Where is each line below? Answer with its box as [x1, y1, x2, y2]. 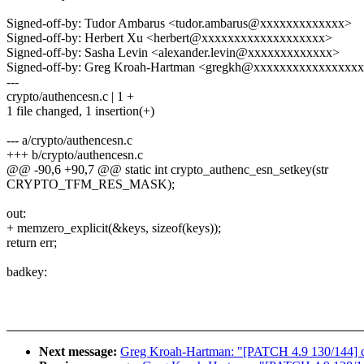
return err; [6, 236, 57, 250]
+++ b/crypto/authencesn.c [6, 148, 143, 162]
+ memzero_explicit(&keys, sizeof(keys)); [6, 221, 221, 236]
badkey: [6, 265, 47, 279]
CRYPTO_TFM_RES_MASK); [6, 177, 175, 192]
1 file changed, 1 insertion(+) [6, 104, 154, 119]
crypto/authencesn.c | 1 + [6, 89, 134, 104]
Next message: [39, 344, 120, 359]
